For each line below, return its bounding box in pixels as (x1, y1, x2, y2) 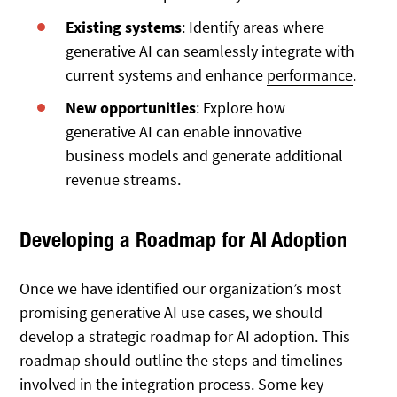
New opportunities (66, 97, 197, 119)
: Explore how (196, 97, 286, 119)
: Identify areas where (182, 16, 325, 37)
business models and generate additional (66, 145, 344, 167)
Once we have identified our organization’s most (19, 277, 342, 299)
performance (267, 64, 354, 85)
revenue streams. (66, 169, 182, 191)
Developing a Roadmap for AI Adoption (19, 227, 348, 253)
